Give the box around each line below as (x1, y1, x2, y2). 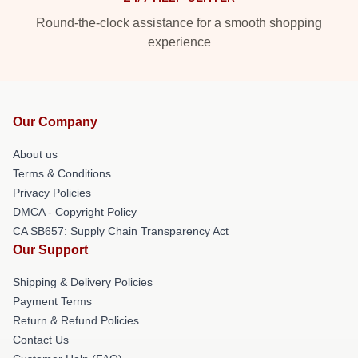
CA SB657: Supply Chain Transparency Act (13, 225, 229, 237)
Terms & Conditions (13, 167, 111, 180)
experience (147, 35, 211, 49)
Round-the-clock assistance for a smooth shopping (36, 16, 322, 30)
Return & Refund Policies (13, 314, 139, 327)
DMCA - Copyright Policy (13, 205, 137, 218)
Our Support (13, 243, 88, 257)
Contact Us (13, 333, 69, 346)
